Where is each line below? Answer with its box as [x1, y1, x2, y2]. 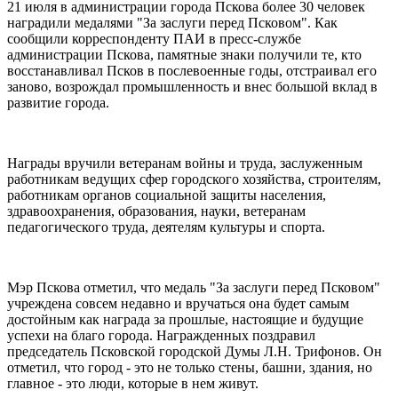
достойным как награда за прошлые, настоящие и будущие [7, 312, 363, 328]
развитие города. [7, 95, 109, 111]
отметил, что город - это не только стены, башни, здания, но [7, 360, 372, 376]
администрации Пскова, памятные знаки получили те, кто [7, 47, 362, 63]
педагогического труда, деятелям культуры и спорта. [7, 219, 325, 235]
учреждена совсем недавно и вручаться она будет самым [7, 296, 349, 312]
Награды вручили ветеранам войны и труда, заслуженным [7, 155, 362, 171]
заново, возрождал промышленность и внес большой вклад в [7, 79, 378, 95]
